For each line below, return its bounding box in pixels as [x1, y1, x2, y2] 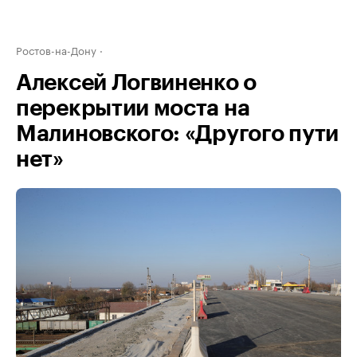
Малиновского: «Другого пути [16, 123, 339, 145]
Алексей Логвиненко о [16, 72, 257, 94]
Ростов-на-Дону [16, 41, 96, 57]
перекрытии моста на [16, 97, 250, 120]
